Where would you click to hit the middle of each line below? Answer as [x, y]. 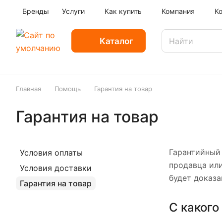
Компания [178, 11]
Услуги [73, 11]
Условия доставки [56, 168]
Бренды [36, 11]
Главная [28, 89]
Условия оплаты [51, 153]
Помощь [68, 89]
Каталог [116, 41]
